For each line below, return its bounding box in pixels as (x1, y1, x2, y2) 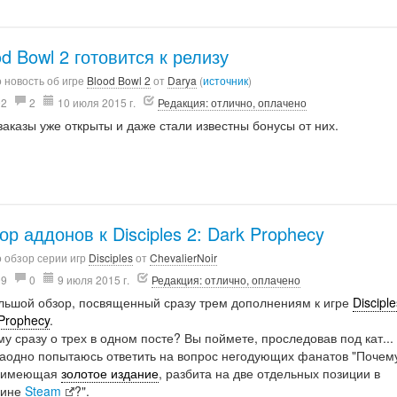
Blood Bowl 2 (87, 73, 152, 89)
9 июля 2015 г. (55, 272, 133, 287)
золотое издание (61, 364, 160, 382)
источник (203, 73, 249, 89)
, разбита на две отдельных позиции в (159, 364, 381, 382)
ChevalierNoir (150, 250, 218, 265)
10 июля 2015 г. (55, 95, 139, 111)
